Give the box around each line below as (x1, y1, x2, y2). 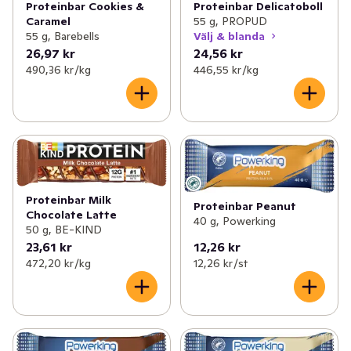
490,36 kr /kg (26, 63, 91, 78)
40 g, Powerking (193, 213, 276, 228)
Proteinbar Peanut (193, 198, 296, 213)
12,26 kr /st (193, 255, 248, 270)
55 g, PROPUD (193, 13, 267, 28)
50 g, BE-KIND (26, 222, 102, 237)
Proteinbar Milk (26, 192, 111, 207)
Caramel (26, 14, 71, 29)
